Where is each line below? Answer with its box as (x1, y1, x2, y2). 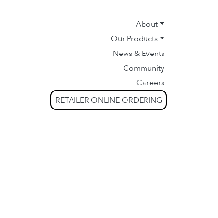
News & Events (113, 48, 164, 59)
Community (123, 63, 164, 73)
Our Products (111, 34, 158, 44)
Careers (136, 77, 164, 88)
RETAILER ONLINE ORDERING (55, 94, 162, 106)
